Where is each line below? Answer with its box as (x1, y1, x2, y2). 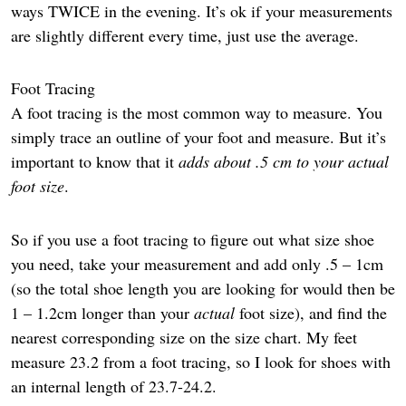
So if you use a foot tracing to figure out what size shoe (11, 227, 374, 250)
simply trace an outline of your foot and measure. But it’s (11, 126, 386, 149)
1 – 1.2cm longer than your (11, 301, 194, 324)
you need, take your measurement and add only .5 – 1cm (11, 252, 383, 275)
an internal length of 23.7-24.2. (11, 374, 217, 397)
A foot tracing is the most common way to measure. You (11, 101, 382, 124)
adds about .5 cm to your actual (179, 150, 389, 173)
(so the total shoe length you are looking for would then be (11, 276, 395, 299)
